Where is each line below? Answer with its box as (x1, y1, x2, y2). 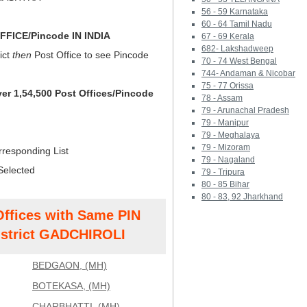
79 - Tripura (201, 167, 245, 177)
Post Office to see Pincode (32, 49, 149, 60)
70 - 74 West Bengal (201, 56, 277, 66)
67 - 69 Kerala (201, 32, 254, 41)
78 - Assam (201, 93, 243, 103)
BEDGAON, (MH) (32, 260, 107, 271)
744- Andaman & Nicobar (201, 69, 295, 78)
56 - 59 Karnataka (201, 7, 268, 16)
